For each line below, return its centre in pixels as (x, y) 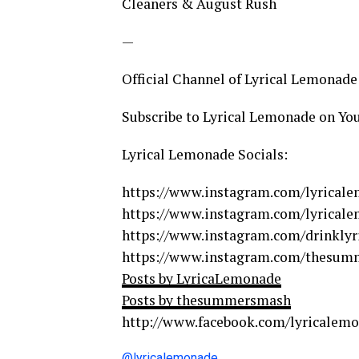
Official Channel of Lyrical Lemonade (240, 79)
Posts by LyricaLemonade (202, 279)
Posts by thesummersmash (206, 301)
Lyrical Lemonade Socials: (205, 155)
